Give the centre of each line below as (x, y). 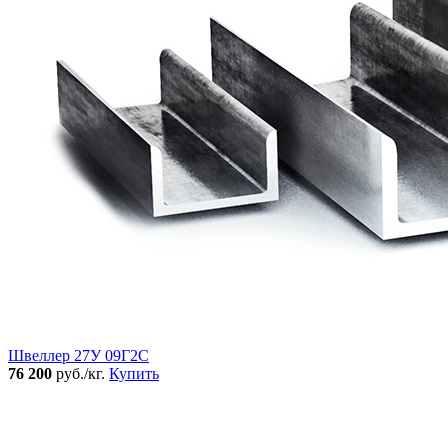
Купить (134, 374)
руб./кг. (80, 374)
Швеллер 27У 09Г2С (78, 356)
